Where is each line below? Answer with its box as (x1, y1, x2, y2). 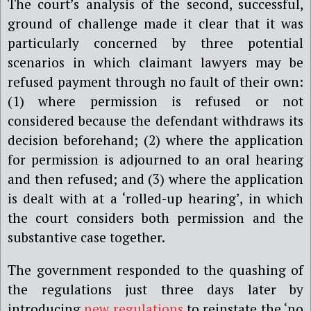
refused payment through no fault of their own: (8, 72, 303, 90)
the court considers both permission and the (8, 208, 303, 226)
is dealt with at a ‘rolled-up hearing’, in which (8, 189, 303, 207)
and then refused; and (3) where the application (8, 169, 303, 187)
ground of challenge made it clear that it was (8, 14, 303, 32)
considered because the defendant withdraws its (8, 111, 303, 129)
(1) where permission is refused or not (8, 92, 303, 110)
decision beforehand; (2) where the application (8, 131, 303, 149)
